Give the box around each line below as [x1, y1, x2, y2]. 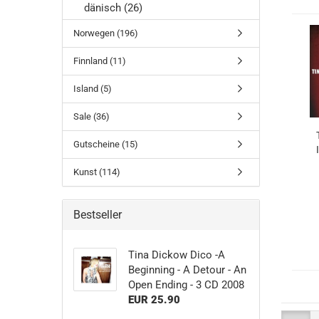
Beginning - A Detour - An [127, 263, 246, 276]
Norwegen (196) [73, 28, 138, 38]
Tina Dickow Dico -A [127, 249, 225, 261]
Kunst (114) [73, 167, 120, 177]
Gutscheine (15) [73, 139, 138, 150]
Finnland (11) [73, 56, 126, 66]
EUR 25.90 [127, 293, 180, 306]
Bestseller [73, 208, 122, 221]
